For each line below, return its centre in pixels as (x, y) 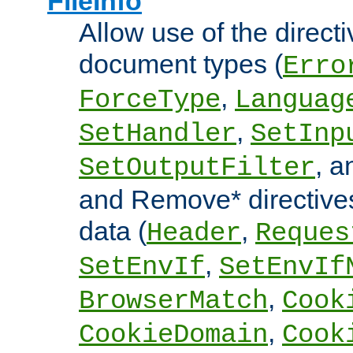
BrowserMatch (173, 301)
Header (194, 234)
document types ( (181, 64)
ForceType (150, 100)
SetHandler (158, 134)
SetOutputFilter (197, 168)
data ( (113, 231)
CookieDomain (173, 335)
